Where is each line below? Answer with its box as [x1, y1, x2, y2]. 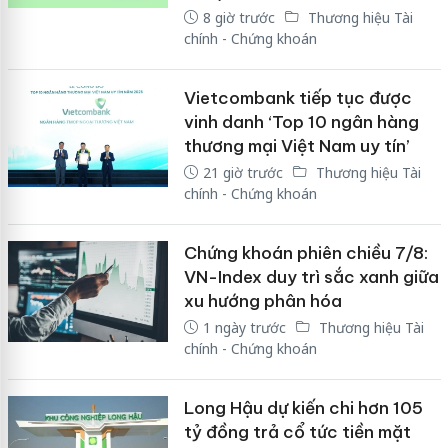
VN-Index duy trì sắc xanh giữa [183, 265, 439, 288]
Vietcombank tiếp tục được [183, 86, 412, 109]
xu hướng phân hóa [183, 289, 342, 312]
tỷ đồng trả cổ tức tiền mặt [183, 420, 411, 443]
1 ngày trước [202, 317, 286, 337]
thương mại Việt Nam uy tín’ [183, 134, 409, 157]
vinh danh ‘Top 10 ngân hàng [183, 110, 419, 133]
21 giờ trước [202, 162, 283, 182]
